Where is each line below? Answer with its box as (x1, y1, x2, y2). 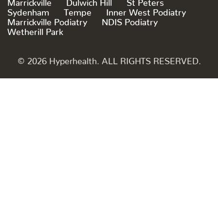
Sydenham (7, 7, 49, 13)
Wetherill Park (7, 26, 63, 33)
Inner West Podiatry (106, 7, 186, 13)
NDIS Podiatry (102, 17, 158, 23)
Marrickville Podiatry (7, 17, 87, 23)
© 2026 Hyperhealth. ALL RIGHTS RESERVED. (17, 55, 201, 62)
